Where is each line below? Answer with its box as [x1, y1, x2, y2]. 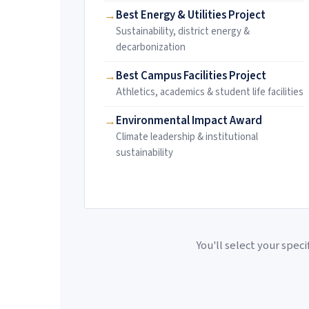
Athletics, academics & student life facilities [116, 85, 303, 100]
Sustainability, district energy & [116, 24, 250, 39]
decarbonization [116, 40, 186, 55]
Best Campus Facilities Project [116, 68, 266, 85]
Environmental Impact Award [116, 112, 262, 130]
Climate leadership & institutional [116, 130, 258, 145]
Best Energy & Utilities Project [116, 7, 266, 24]
